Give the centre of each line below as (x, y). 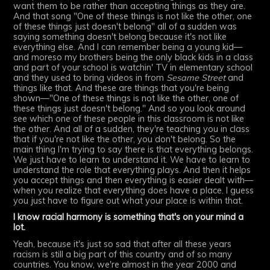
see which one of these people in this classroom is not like (129, 118)
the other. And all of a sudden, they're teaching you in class (132, 129)
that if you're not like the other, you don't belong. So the (125, 139)
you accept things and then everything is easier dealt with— (134, 180)
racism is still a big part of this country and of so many (123, 255)
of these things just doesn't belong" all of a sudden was (125, 26)
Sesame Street (196, 77)
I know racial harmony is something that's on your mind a (129, 217)
